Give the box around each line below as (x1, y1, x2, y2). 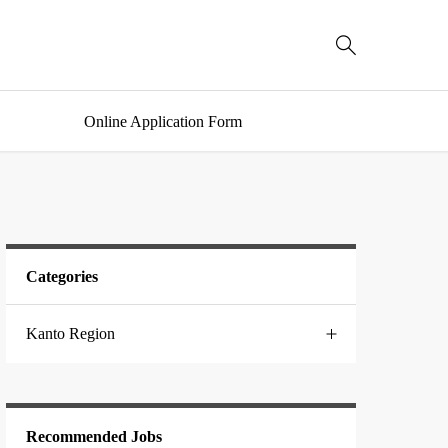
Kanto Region (26, 325, 115, 343)
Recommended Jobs (26, 427, 162, 445)
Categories (26, 268, 98, 286)
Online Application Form (83, 112, 242, 130)
